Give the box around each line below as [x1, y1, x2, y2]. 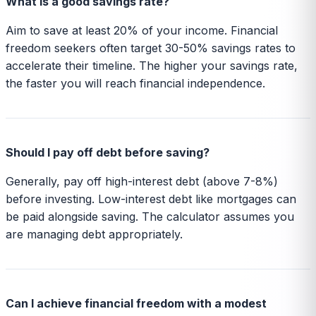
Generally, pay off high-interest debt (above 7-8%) [6, 174, 278, 188]
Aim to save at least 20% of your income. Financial [6, 23, 278, 37]
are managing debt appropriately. [6, 226, 183, 241]
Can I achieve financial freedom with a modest [6, 296, 267, 310]
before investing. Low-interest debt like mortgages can [6, 191, 296, 206]
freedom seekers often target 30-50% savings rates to [6, 40, 296, 55]
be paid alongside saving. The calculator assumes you [6, 209, 294, 224]
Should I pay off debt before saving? [6, 145, 209, 159]
